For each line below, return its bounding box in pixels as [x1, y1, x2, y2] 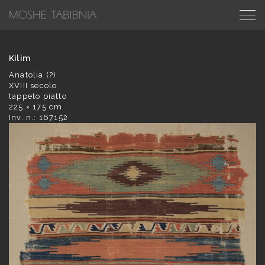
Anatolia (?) [9, 70, 57, 79]
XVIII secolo [9, 81, 57, 90]
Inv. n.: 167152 [9, 113, 68, 122]
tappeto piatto [9, 92, 67, 101]
